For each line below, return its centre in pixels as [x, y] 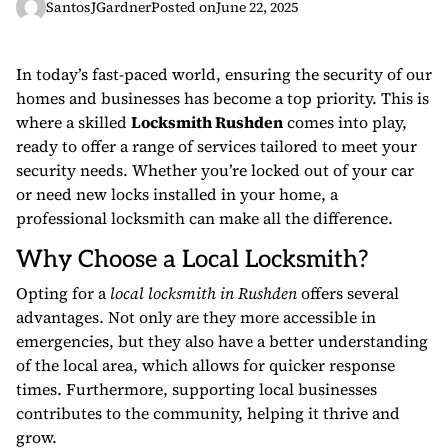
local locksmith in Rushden [203, 293]
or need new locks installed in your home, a [177, 194]
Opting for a [63, 293]
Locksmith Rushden [207, 122]
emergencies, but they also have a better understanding [222, 341]
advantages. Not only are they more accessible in [196, 317]
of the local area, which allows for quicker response [205, 365]
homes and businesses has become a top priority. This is [222, 98]
